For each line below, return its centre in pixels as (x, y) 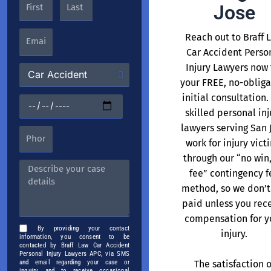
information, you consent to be (74, 237)
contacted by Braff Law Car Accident (74, 246)
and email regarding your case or (74, 263)
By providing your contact (83, 229)
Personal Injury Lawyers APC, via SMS (74, 254)
